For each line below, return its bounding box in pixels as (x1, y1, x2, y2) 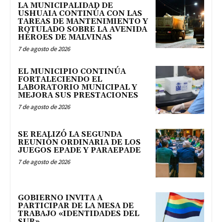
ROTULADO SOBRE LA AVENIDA (18, 24, 147, 34)
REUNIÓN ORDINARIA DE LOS (18, 138, 141, 148)
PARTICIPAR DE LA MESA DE (18, 201, 134, 211)
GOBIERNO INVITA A (18, 193, 103, 203)
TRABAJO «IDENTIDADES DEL (18, 209, 139, 219)
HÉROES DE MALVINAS (18, 32, 112, 42)
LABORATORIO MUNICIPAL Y (18, 82, 137, 92)
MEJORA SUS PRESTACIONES (18, 90, 138, 100)
